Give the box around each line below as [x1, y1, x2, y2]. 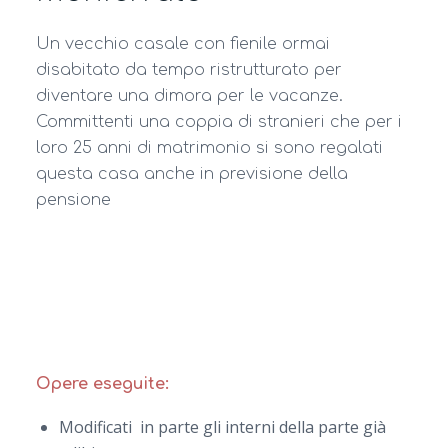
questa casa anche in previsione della [35, 164, 348, 183]
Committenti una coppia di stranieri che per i [35, 112, 402, 131]
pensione [35, 190, 111, 209]
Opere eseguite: [35, 375, 169, 394]
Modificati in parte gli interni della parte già [58, 415, 386, 438]
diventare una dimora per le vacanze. [35, 86, 343, 105]
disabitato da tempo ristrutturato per [35, 60, 342, 79]
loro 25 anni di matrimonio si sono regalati [35, 138, 383, 157]
